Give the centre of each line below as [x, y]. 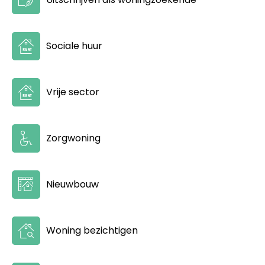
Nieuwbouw [72, 184]
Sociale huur [74, 46]
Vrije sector [72, 92]
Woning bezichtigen [92, 230]
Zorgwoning [73, 138]
